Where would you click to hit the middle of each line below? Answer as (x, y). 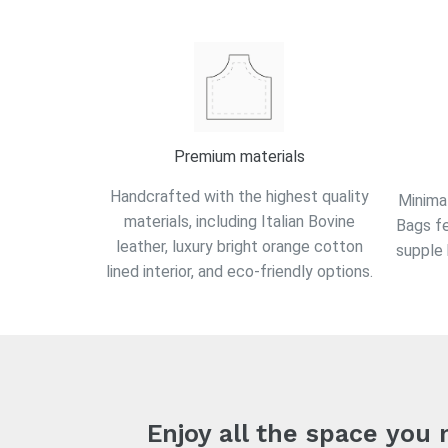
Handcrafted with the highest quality (239, 196)
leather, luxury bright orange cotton (239, 246)
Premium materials (239, 157)
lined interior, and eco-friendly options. (239, 271)
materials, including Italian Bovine (239, 221)
